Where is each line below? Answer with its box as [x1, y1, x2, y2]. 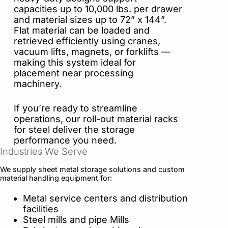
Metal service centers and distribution [23, 193, 188, 204]
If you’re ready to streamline [14, 103, 137, 114]
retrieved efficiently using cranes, [14, 36, 160, 47]
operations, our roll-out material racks [14, 113, 178, 125]
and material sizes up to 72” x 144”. [14, 14, 166, 25]
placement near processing [14, 68, 133, 79]
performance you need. [14, 135, 119, 146]
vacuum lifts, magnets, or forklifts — [14, 46, 170, 58]
